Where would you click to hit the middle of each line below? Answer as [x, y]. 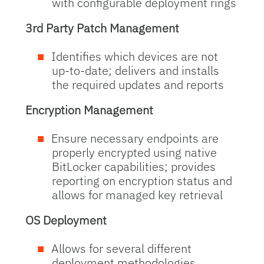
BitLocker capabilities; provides [134, 166]
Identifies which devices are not [135, 56]
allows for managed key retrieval [138, 195]
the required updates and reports [138, 85]
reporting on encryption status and [142, 181]
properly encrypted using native [135, 152]
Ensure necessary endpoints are [135, 138]
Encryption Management [90, 110]
